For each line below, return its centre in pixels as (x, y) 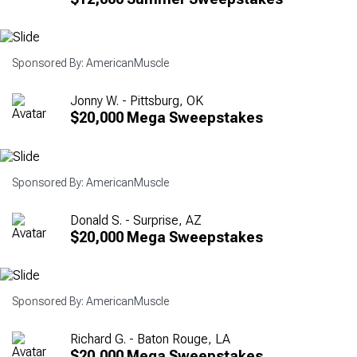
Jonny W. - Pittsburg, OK (137, 101)
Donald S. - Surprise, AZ (136, 220)
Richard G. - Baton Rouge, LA (150, 339)
